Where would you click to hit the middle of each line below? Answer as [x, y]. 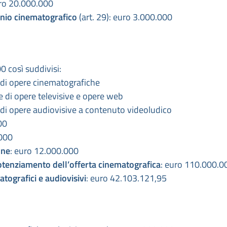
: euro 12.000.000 [44, 151]
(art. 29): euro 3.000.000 [126, 17]
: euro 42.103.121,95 [126, 178]
